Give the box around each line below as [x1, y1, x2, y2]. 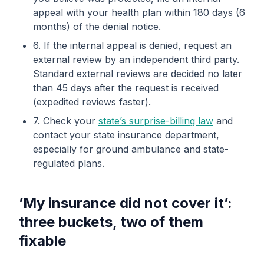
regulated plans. [33, 157, 104, 169]
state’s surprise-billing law [98, 115, 213, 127]
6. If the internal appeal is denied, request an [33, 39, 232, 51]
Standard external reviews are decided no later [33, 68, 242, 80]
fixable [19, 232, 66, 249]
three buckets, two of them [19, 213, 203, 230]
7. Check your [33, 115, 98, 127]
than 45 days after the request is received [33, 82, 219, 94]
